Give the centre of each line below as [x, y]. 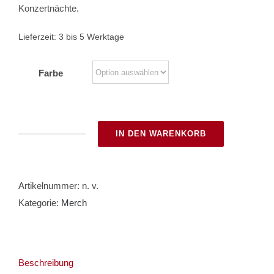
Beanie [65, 141]
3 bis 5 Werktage [91, 37]
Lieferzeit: [39, 37]
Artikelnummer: [50, 186]
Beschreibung [46, 263]
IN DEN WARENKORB [161, 134]
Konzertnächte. [49, 8]
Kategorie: [40, 203]
